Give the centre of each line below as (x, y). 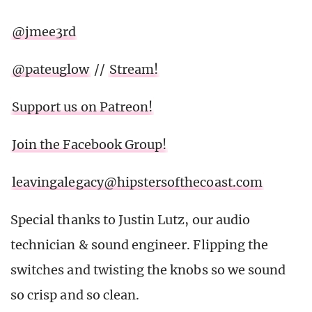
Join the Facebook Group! (89, 145)
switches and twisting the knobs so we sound (148, 270)
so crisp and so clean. (75, 295)
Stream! (134, 70)
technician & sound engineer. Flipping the (140, 245)
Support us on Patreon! (83, 107)
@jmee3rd (44, 32)
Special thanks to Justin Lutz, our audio (130, 220)
